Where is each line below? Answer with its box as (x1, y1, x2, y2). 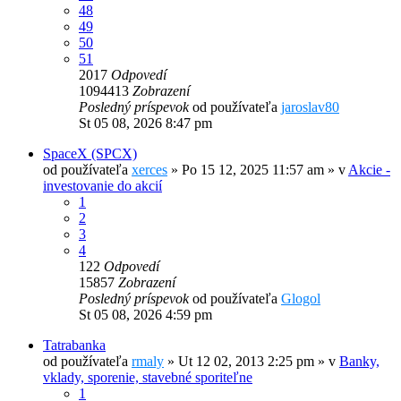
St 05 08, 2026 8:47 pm (79, 115, 212, 132)
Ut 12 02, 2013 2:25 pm (178, 354, 314, 370)
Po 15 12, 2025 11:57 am (182, 162, 324, 178)
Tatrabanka (43, 337, 106, 354)
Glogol (281, 291, 320, 307)
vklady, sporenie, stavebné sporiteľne (43, 370, 252, 386)
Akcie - (348, 162, 390, 178)
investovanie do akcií (43, 178, 162, 194)
